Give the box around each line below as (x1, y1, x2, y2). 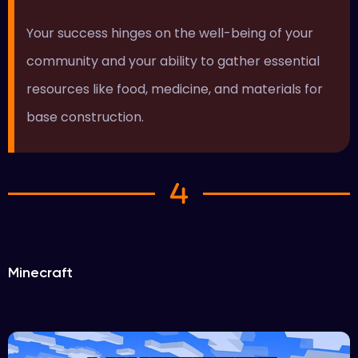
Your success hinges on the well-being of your (26, 23, 313, 42)
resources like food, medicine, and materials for (26, 79, 323, 98)
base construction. (26, 107, 147, 126)
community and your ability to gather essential (26, 51, 320, 70)
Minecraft (8, 264, 73, 282)
